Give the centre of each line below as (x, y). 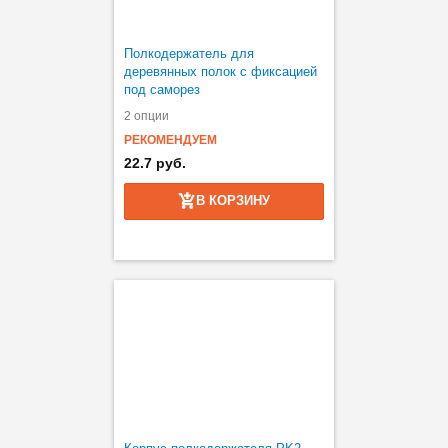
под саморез (162, 89)
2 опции (146, 116)
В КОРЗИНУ (233, 200)
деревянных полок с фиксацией (220, 71)
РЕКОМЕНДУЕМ (170, 140)
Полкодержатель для (189, 53)
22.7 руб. (155, 163)
